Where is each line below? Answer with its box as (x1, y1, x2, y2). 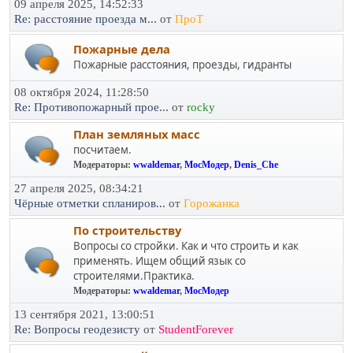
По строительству (73, 221, 181, 238)
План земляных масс (73, 125, 200, 142)
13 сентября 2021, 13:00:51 (14, 307, 155, 321)
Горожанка (184, 196, 240, 210)
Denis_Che (234, 158, 278, 170)
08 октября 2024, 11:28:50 (14, 85, 149, 98)
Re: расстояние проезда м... (14, 12, 157, 25)
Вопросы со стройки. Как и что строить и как (73, 238, 299, 253)
